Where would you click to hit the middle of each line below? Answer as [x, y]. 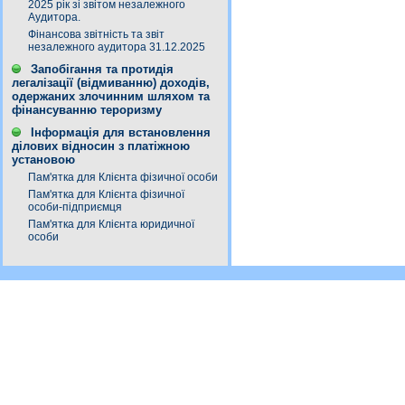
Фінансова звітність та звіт [96, 34]
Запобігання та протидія [102, 69]
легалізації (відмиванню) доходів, [111, 83]
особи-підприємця [75, 207]
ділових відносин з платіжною [101, 146]
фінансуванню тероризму [87, 110]
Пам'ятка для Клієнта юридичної [111, 224]
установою [43, 160]
